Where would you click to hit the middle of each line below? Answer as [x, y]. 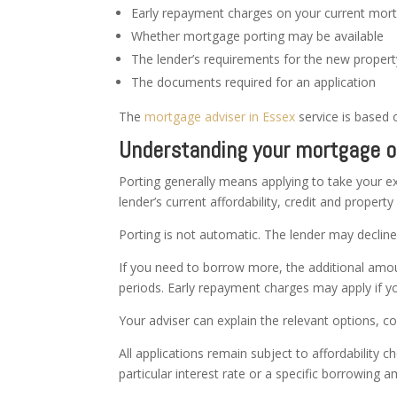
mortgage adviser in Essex [220, 116]
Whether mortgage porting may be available [258, 35]
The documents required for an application [254, 82]
